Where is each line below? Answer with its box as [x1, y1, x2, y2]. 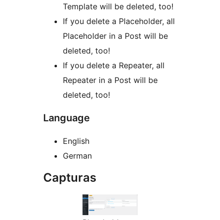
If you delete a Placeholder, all [63, 16, 175, 26]
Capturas [43, 170, 96, 185]
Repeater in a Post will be [63, 75, 158, 85]
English [63, 136, 89, 146]
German [63, 150, 92, 161]
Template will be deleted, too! [63, 1, 173, 11]
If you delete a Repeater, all [63, 60, 165, 70]
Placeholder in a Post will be [63, 30, 168, 41]
